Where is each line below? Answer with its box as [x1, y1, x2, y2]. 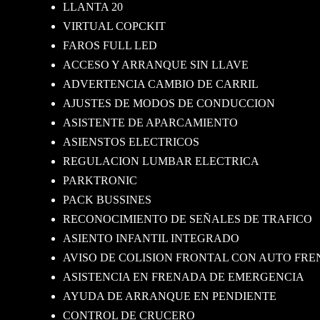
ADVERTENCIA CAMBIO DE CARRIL [63, 77, 259, 90]
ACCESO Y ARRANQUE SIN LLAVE [63, 58, 249, 71]
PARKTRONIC [63, 174, 137, 186]
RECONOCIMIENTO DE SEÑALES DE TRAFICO [63, 212, 312, 225]
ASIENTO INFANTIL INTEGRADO [63, 231, 239, 244]
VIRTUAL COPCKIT [63, 19, 166, 32]
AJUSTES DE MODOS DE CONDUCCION [63, 96, 275, 109]
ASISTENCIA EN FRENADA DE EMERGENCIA [63, 270, 304, 283]
